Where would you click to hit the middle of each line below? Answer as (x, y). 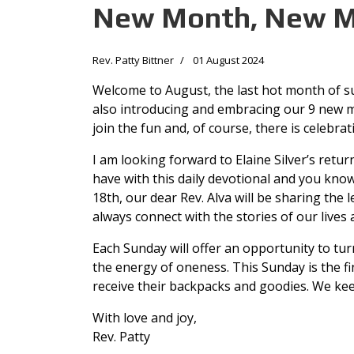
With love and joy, (145, 318)
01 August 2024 (228, 60)
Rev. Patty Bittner (133, 60)
